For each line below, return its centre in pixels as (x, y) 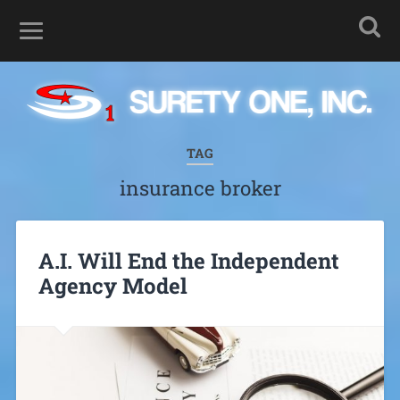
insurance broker (200, 188)
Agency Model (112, 285)
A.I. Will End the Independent (188, 260)
